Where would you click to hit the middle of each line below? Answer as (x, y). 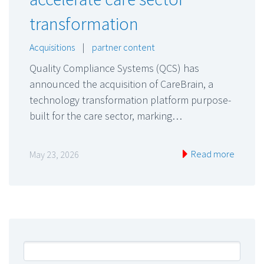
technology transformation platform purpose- (130, 100)
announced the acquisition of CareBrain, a (121, 84)
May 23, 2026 (54, 155)
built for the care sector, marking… (106, 116)
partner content (123, 47)
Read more (212, 154)
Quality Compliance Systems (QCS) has (114, 68)
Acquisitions (52, 47)
